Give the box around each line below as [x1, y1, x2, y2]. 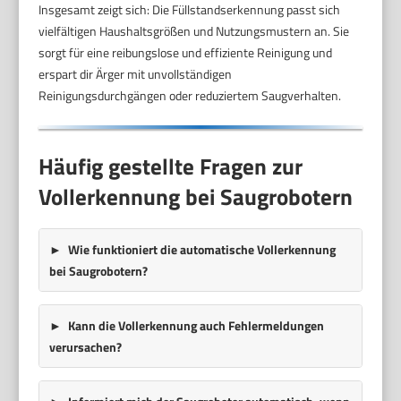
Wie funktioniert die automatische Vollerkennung [67, 239, 336, 259]
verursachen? [48, 337, 122, 356]
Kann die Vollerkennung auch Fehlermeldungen [67, 315, 324, 335]
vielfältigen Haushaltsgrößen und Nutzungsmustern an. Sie [38, 21, 350, 41]
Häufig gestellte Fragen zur [38, 149, 303, 183]
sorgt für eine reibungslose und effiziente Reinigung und [38, 43, 333, 63]
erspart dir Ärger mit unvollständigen [38, 64, 233, 84]
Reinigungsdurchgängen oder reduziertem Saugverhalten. [38, 86, 342, 106]
